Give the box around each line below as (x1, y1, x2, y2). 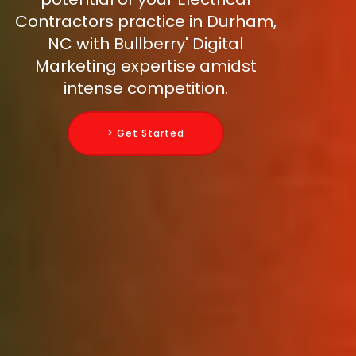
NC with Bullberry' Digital (48, 33, 243, 56)
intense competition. (63, 77, 228, 100)
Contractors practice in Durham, (14, 10, 277, 33)
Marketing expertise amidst (34, 55, 257, 78)
